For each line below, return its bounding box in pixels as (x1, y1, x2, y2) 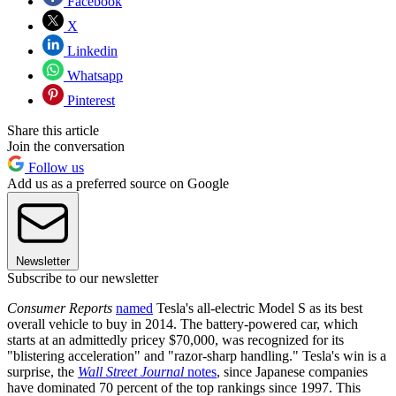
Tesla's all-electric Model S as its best (153, 301, 362, 316)
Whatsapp (64, 68, 123, 84)
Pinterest (64, 93, 115, 109)
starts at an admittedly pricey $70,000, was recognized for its (7, 332, 344, 348)
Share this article (7, 123, 99, 139)
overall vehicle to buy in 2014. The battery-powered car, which (7, 316, 358, 332)
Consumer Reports (7, 301, 112, 316)
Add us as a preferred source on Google (7, 176, 229, 192)
